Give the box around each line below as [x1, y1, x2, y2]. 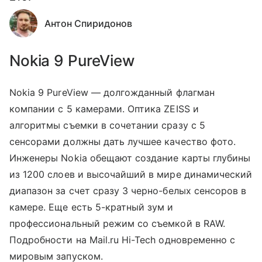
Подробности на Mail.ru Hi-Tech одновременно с [9, 234, 236, 246]
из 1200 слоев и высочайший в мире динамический [9, 168, 253, 180]
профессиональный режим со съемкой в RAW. [9, 218, 225, 229]
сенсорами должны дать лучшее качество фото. [9, 136, 236, 147]
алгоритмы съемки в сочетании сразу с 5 [9, 119, 205, 131]
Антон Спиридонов [44, 18, 132, 29]
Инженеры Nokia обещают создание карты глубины [9, 152, 251, 164]
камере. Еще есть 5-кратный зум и [9, 201, 174, 213]
